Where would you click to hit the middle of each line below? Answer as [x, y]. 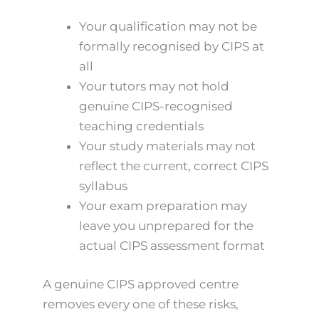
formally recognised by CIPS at [172, 47]
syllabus [103, 186]
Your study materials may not [167, 146]
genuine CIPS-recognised [156, 106]
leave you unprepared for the [166, 226]
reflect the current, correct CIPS [174, 166]
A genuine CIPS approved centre [141, 284]
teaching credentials [141, 126]
